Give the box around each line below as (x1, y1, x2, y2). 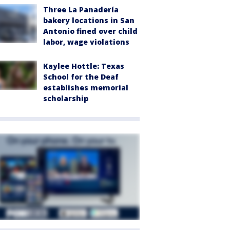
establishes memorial (43, 83, 128, 93)
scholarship (43, 93, 88, 104)
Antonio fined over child (43, 26, 138, 36)
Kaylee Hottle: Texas (43, 61, 124, 71)
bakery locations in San (43, 15, 135, 26)
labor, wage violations (43, 37, 129, 47)
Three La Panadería (43, 5, 119, 15)
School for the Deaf (43, 72, 119, 82)
